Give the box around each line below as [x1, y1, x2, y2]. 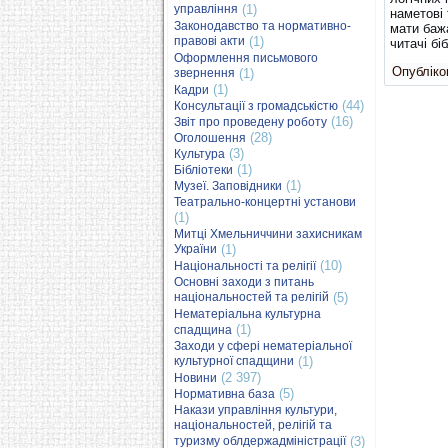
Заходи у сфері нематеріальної [174, 339, 352, 353]
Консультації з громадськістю [174, 99, 338, 113]
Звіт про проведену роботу [174, 115, 327, 129]
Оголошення [174, 131, 246, 145]
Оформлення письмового [174, 51, 318, 65]
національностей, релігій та [174, 418, 332, 433]
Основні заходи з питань [174, 275, 314, 289]
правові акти [174, 34, 245, 49]
